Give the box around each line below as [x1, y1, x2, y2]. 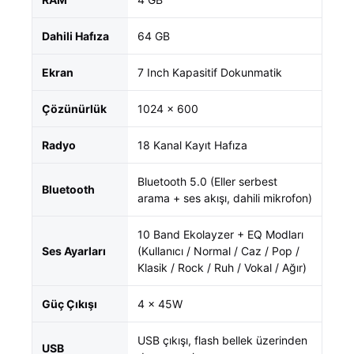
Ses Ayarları [42, 244, 106, 258]
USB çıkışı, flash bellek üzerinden [137, 333, 307, 347]
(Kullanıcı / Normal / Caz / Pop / [137, 244, 299, 258]
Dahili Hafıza [42, 29, 109, 43]
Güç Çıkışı [42, 297, 97, 311]
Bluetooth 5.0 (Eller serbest [137, 175, 277, 188]
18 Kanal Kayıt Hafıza [137, 138, 247, 152]
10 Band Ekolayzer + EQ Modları [137, 228, 303, 241]
